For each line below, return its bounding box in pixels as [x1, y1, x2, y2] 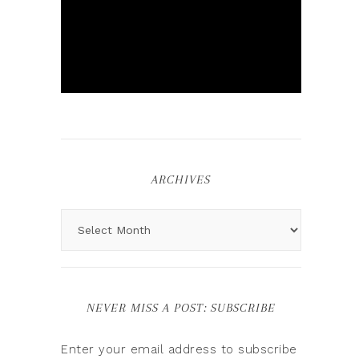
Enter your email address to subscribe [61, 342, 297, 357]
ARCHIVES [151, 172, 211, 187]
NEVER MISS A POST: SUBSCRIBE [87, 301, 276, 315]
